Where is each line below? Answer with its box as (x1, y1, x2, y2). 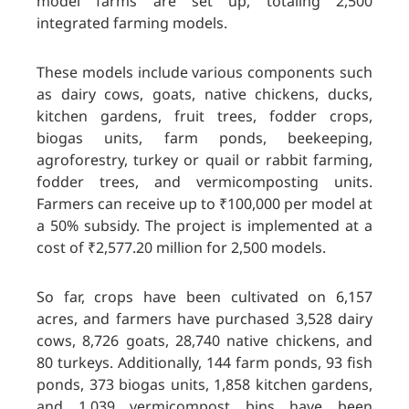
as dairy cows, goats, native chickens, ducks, (37, 84, 372, 105)
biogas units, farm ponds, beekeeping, (37, 128, 372, 149)
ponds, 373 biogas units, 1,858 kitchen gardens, (37, 374, 372, 395)
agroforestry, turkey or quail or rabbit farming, (37, 150, 372, 171)
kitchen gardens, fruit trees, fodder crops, (37, 106, 372, 127)
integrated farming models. (37, 13, 227, 34)
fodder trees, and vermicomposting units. (37, 172, 372, 193)
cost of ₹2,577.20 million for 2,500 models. (37, 237, 326, 258)
